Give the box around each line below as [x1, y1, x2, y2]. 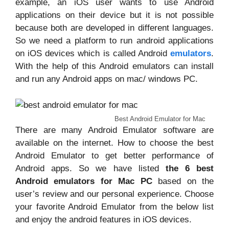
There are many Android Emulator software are [15, 125, 214, 135]
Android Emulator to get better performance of [15, 150, 214, 161]
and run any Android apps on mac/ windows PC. [15, 74, 198, 84]
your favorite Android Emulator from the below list [15, 201, 214, 212]
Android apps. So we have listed [15, 163, 159, 173]
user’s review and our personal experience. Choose [15, 189, 214, 199]
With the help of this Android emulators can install [15, 61, 214, 72]
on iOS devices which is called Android [15, 49, 170, 59]
